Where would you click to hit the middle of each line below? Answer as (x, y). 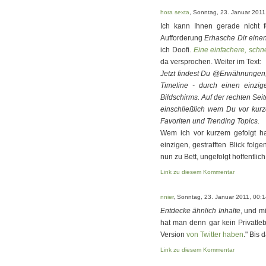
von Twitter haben (215, 235)
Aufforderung (183, 38)
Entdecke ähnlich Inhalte (200, 211)
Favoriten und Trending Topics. (210, 121)
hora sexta (175, 12)
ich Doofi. (177, 50)
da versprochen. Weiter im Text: (211, 62)
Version (173, 235)
